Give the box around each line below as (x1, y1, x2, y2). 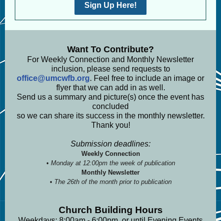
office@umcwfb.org (17, 74, 90, 82)
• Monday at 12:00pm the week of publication (46, 159, 175, 167)
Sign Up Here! (84, 1, 137, 9)
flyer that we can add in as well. (56, 83, 165, 92)
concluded (92, 102, 129, 110)
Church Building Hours (58, 205, 163, 215)
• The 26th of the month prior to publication (49, 178, 172, 185)
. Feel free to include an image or (90, 74, 204, 82)
